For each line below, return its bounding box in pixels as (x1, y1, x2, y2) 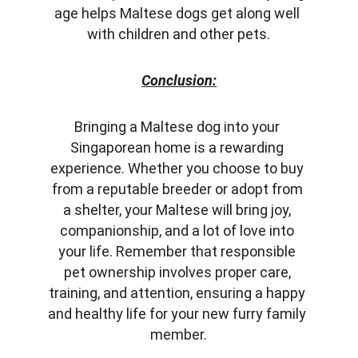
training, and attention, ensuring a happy (49, 284, 309, 301)
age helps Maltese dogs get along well (54, 5, 304, 22)
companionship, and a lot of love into (60, 222, 298, 239)
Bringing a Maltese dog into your (74, 118, 284, 135)
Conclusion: (141, 72, 217, 89)
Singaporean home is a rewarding (70, 139, 288, 156)
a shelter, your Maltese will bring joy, (63, 201, 295, 218)
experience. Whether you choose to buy (50, 160, 308, 177)
